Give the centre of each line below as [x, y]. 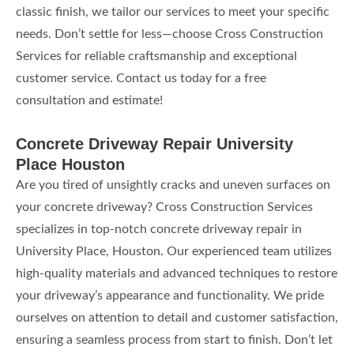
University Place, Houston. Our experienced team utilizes [174, 251]
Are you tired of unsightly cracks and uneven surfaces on [173, 185]
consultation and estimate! [89, 100]
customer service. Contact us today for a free [141, 78]
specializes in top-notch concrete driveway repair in [159, 229]
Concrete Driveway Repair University [154, 143]
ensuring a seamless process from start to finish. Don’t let [174, 340]
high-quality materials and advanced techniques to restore [177, 273]
